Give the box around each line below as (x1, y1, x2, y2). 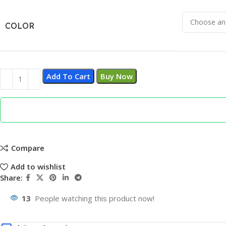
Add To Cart (46, 71, 90, 81)
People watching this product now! (35, 193, 154, 203)
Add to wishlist (10, 161, 66, 172)
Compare (11, 143, 44, 153)
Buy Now (100, 71, 133, 81)
